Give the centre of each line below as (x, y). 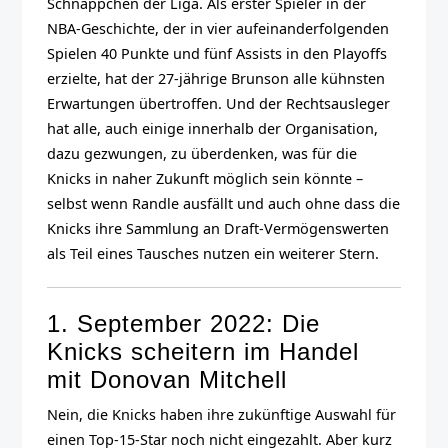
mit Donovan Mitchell (167, 379)
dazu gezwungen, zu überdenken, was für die (202, 153)
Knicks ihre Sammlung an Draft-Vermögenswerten (218, 228)
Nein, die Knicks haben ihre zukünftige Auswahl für (222, 414)
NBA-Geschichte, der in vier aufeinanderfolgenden (218, 28)
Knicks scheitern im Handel (203, 351)
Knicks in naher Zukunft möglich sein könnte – (205, 178)
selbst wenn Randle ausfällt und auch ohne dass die (224, 203)
